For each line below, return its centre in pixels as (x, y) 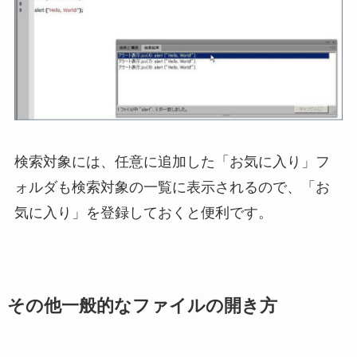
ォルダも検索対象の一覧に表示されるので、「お (172, 187)
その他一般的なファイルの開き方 (142, 306)
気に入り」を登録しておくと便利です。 (143, 212)
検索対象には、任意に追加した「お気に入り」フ (172, 161)
